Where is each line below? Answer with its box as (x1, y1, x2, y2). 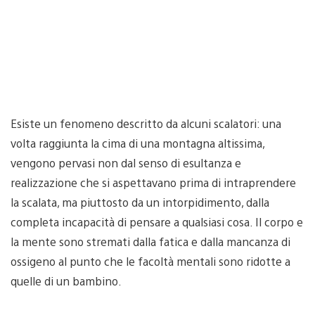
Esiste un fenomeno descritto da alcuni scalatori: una (11, 116, 281, 131)
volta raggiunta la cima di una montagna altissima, (11, 136, 264, 150)
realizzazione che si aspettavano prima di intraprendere (11, 175, 296, 190)
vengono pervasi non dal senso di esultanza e (11, 155, 241, 170)
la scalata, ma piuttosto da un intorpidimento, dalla (11, 195, 269, 210)
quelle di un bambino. (11, 274, 122, 288)
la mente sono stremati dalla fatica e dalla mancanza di (11, 234, 290, 249)
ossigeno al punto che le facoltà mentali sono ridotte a (11, 254, 290, 269)
